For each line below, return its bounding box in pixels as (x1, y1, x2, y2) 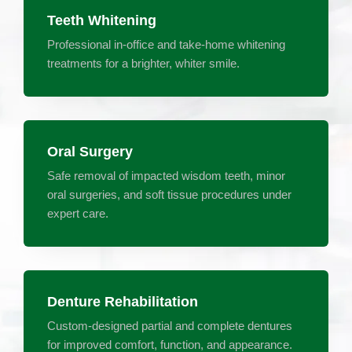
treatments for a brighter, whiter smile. (47, 57, 240, 70)
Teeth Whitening (47, 12, 156, 28)
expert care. (47, 207, 108, 220)
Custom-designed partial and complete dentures (47, 319, 292, 332)
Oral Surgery (47, 143, 133, 159)
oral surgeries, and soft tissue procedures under (47, 188, 291, 201)
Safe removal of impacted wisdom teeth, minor (47, 169, 285, 182)
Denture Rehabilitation (47, 293, 198, 310)
